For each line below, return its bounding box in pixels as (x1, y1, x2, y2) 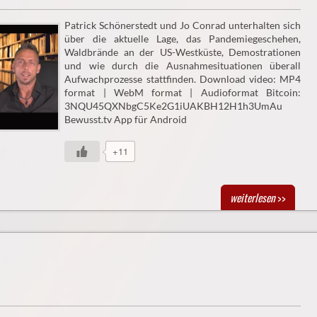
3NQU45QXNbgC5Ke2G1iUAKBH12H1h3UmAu (64, 99, 283, 112)
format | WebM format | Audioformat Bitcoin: (64, 86, 301, 98)
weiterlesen (229, 189, 275, 205)
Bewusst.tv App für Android (64, 113, 188, 125)
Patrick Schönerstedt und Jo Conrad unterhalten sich (64, 18, 301, 31)
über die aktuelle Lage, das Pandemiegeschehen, (64, 32, 301, 45)
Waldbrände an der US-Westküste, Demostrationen (64, 45, 301, 58)
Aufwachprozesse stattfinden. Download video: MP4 (64, 72, 301, 85)
